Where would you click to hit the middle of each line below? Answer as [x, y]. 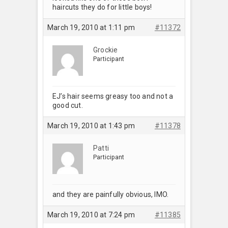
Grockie [106, 50]
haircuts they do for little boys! [102, 7]
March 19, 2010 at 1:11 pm [91, 27]
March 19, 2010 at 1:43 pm [91, 125]
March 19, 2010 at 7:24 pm [91, 215]
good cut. [68, 105]
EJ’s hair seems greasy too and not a [113, 96]
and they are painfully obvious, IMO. [111, 194]
